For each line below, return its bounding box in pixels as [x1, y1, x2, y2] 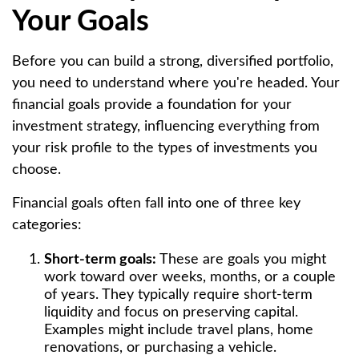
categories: [12, 218, 82, 232]
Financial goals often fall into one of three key [12, 196, 301, 211]
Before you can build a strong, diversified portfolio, [12, 54, 333, 69]
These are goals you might [156, 252, 326, 267]
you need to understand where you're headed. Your [12, 76, 340, 91]
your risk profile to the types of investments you [12, 141, 317, 155]
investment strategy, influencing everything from [12, 119, 320, 134]
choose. [12, 163, 61, 177]
